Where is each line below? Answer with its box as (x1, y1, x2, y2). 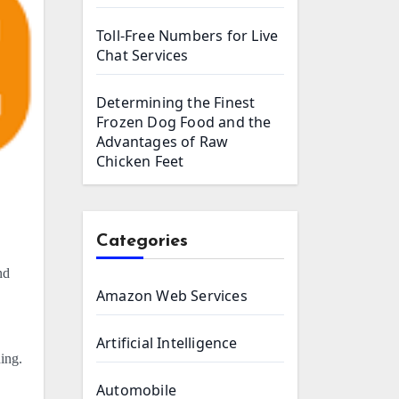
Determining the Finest (96, 93, 256, 112)
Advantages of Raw (96, 132, 229, 151)
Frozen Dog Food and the (96, 112, 272, 132)
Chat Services (96, 45, 189, 65)
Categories (96, 232, 188, 250)
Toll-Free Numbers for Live (96, 26, 279, 45)
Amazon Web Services (96, 286, 248, 305)
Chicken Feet (96, 151, 184, 171)
